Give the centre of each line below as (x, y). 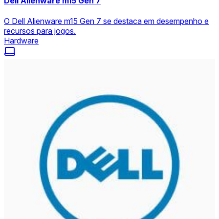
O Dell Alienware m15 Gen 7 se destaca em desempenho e (106, 21)
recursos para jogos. (40, 31)
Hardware (21, 40)
